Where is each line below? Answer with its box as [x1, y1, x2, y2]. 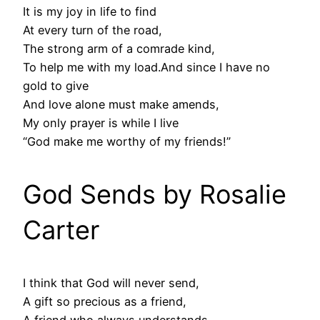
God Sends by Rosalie [23, 179, 286, 211]
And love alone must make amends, [23, 97, 219, 112]
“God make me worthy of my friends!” [23, 134, 231, 149]
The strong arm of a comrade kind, [23, 41, 215, 56]
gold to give [23, 79, 89, 94]
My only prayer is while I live [23, 116, 179, 131]
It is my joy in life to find [23, 4, 156, 19]
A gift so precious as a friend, [23, 294, 186, 309]
